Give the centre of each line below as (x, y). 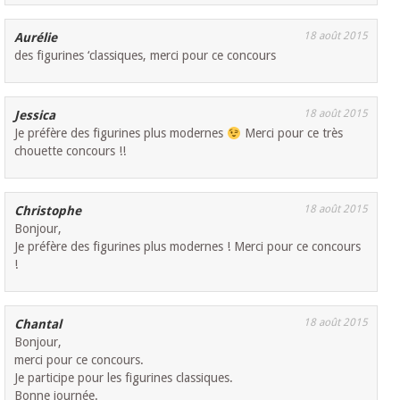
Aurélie (36, 38)
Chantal (38, 325)
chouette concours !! (71, 151)
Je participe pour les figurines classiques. (124, 378)
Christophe (48, 211)
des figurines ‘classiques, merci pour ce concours (146, 56)
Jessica (35, 116)
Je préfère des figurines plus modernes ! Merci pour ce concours (188, 247)
